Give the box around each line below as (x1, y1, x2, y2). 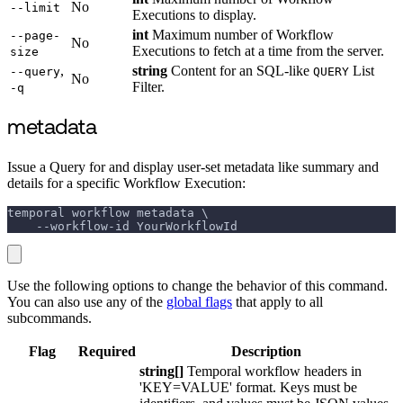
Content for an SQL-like (167, 62, 313, 78)
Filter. (132, 78, 165, 94)
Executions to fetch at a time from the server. (132, 42, 384, 58)
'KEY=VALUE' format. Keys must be (139, 379, 357, 395)
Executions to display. (132, 6, 256, 22)
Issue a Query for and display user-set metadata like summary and (7, 158, 379, 175)
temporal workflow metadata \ (7, 205, 209, 219)
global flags (166, 293, 232, 309)
